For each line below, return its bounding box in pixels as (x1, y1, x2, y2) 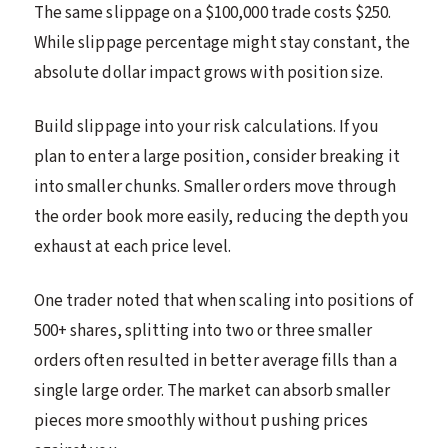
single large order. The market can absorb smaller (34, 378, 391, 403)
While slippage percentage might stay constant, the (34, 30, 411, 55)
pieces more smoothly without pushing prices (34, 408, 369, 433)
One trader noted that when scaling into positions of (34, 288, 413, 313)
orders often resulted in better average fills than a (34, 348, 397, 373)
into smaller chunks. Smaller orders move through (34, 174, 397, 199)
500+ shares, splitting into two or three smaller (34, 318, 373, 343)
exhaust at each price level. (34, 234, 232, 259)
